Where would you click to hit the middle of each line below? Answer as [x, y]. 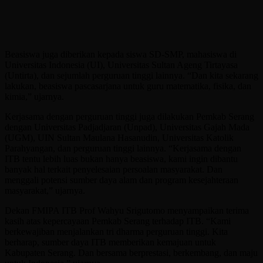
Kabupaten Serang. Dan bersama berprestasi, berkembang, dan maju [131, 252]
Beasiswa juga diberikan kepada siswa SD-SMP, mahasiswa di [121, 54]
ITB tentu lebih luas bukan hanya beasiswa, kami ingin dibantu [121, 159]
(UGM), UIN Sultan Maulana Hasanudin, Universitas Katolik [119, 137]
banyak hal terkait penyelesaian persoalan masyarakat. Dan [114, 169]
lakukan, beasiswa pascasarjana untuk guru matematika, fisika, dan [128, 86]
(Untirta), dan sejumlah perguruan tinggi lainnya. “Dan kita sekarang [131, 75]
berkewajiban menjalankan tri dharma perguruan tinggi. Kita [116, 231]
